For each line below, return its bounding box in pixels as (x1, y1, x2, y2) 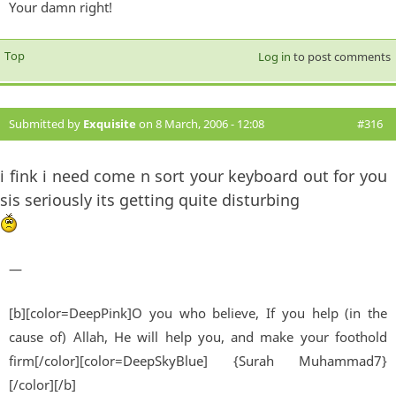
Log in (257, 49, 291, 65)
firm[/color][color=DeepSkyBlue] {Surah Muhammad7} (9, 351, 387, 369)
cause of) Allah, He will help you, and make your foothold (9, 327, 387, 346)
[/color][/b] (9, 375, 76, 393)
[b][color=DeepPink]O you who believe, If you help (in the (9, 303, 387, 322)
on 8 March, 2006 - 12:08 (136, 116, 264, 133)
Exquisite (83, 116, 136, 133)
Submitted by (9, 116, 83, 133)
